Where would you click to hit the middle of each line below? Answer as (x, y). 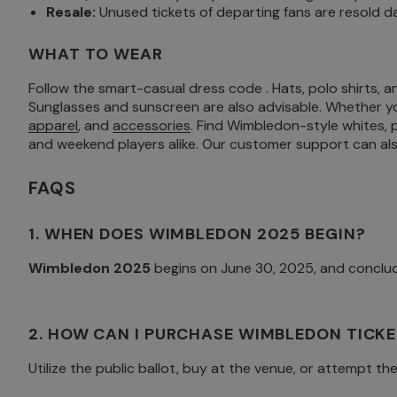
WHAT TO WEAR (96, 54)
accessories (152, 126)
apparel (53, 126)
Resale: (71, 12)
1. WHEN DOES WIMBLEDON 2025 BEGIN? (197, 234)
